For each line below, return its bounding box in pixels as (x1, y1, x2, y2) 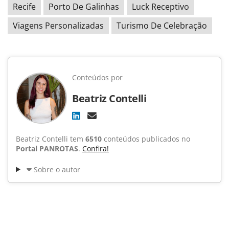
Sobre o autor (33, 164, 80, 174)
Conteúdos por (72, 72, 123, 82)
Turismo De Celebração (117, 19, 207, 31)
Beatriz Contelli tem (16, 133, 85, 144)
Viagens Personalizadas (13, 19, 104, 31)
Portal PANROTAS (16, 143, 78, 153)
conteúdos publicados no (102, 133, 190, 144)
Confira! (82, 143, 109, 153)
